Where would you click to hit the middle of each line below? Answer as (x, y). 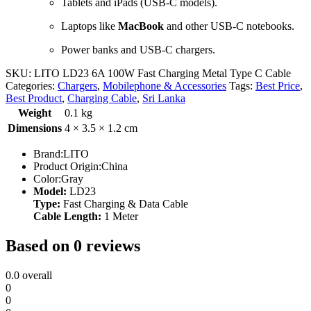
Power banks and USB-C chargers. (138, 49)
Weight (35, 112)
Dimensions (35, 128)
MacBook (141, 26)
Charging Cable (102, 98)
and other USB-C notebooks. (229, 26)
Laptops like (90, 26)
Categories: (32, 85)
